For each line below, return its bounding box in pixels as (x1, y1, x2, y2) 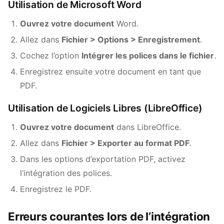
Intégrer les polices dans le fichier (81, 50, 214, 60)
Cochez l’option (20, 50, 81, 60)
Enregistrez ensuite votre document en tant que (20, 66, 201, 76)
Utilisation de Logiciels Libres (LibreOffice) (8, 102, 202, 114)
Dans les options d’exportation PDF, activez (20, 154, 185, 164)
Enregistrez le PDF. (20, 184, 91, 194)
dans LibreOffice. (114, 122, 181, 132)
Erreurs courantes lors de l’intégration (8, 209, 210, 223)
